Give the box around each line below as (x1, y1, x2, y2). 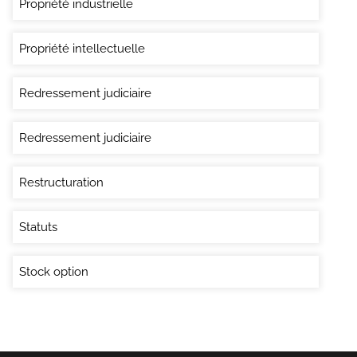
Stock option (19, 264, 88, 279)
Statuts (19, 219, 57, 234)
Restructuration (19, 175, 104, 190)
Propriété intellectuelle (19, 41, 145, 56)
